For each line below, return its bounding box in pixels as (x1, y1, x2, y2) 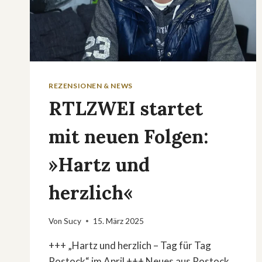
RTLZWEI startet (49, 96, 203, 120)
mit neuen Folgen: (49, 124, 208, 149)
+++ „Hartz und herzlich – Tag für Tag (49, 239, 211, 251)
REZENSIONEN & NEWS (49, 81, 133, 90)
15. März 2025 (93, 216, 144, 226)
